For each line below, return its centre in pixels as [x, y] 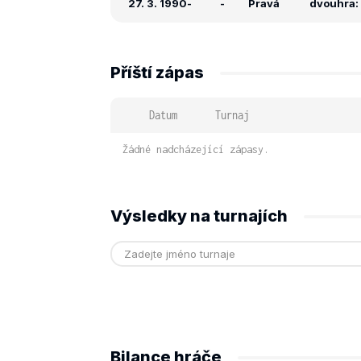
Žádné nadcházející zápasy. [196, 149]
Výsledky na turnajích [199, 216]
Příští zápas [157, 73]
